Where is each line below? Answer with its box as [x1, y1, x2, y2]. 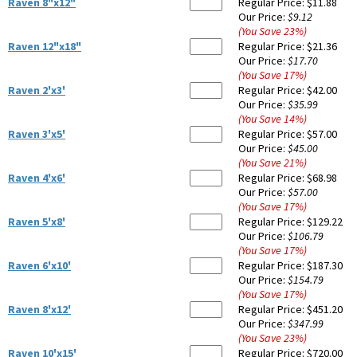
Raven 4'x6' [8, 171, 65, 186]
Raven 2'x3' [8, 83, 65, 98]
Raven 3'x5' [8, 127, 65, 142]
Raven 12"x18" [8, 39, 81, 54]
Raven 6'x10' [8, 258, 71, 273]
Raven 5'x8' [8, 214, 65, 229]
